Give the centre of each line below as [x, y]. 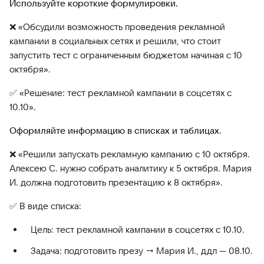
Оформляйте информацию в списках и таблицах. [115, 131]
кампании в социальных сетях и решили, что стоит [115, 41]
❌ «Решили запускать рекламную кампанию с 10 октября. [130, 154]
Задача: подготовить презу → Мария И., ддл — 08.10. [142, 251]
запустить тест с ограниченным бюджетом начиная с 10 [126, 55]
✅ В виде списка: [45, 206]
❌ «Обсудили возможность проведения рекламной [117, 27]
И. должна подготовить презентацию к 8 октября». [116, 183]
